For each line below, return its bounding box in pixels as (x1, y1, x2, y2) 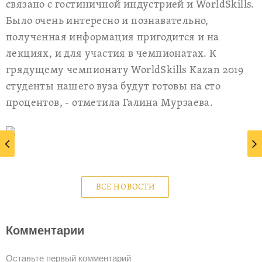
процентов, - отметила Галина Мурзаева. (6, 96, 213, 110)
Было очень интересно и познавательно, (6, 15, 209, 28)
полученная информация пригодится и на (6, 31, 219, 44)
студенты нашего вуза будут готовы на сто (6, 80, 220, 94)
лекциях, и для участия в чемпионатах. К (6, 47, 217, 61)
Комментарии (6, 224, 84, 237)
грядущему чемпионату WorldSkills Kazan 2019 (6, 64, 244, 77)
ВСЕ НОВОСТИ (96, 182, 156, 192)
